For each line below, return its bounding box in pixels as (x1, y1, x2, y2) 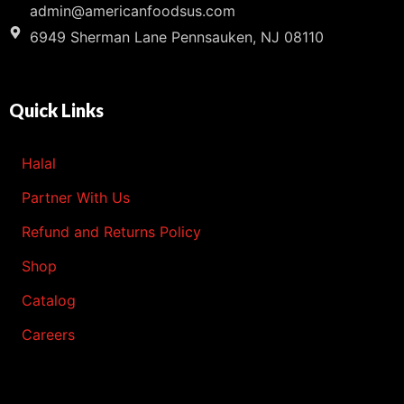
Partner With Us (22, 188, 130, 207)
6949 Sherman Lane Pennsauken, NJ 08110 (29, 27, 324, 46)
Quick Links (9, 98, 104, 121)
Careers (22, 325, 75, 344)
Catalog (22, 290, 76, 309)
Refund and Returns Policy (22, 222, 201, 241)
